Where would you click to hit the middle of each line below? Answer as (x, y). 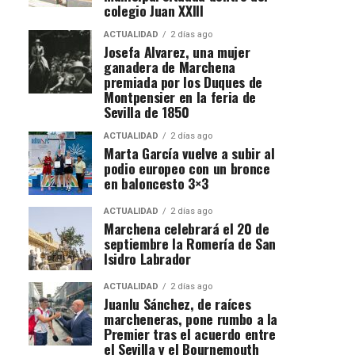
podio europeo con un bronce (187, 168)
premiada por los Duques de (183, 81)
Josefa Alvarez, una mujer (177, 51)
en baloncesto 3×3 (157, 183)
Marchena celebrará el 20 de (187, 228)
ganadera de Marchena (170, 66)
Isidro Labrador (147, 258)
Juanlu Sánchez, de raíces (177, 303)
